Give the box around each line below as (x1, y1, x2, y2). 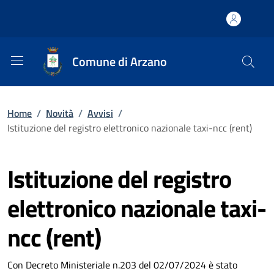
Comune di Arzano (72, 52, 167, 71)
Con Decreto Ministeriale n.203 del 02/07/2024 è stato (7, 257, 237, 272)
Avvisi (87, 106, 113, 120)
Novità (46, 106, 73, 120)
